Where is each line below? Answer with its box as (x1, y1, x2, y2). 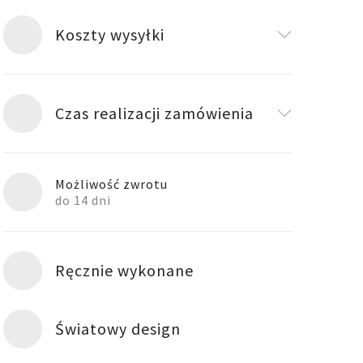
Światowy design (55, 318, 181, 339)
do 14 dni (55, 192, 112, 208)
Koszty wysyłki (55, 24, 165, 45)
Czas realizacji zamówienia (55, 103, 254, 123)
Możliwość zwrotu (55, 176, 169, 192)
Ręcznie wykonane (55, 260, 194, 280)
